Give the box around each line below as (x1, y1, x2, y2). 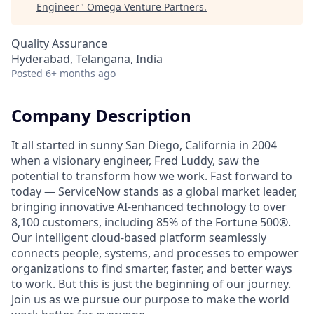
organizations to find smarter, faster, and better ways (11, 260, 292, 276)
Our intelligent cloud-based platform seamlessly (11, 229, 266, 245)
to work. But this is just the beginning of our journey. (11, 275, 291, 292)
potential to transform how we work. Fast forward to (11, 168, 292, 184)
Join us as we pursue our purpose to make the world (11, 291, 289, 307)
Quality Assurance (11, 36, 107, 51)
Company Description (11, 104, 191, 127)
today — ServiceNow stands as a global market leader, (11, 183, 297, 199)
